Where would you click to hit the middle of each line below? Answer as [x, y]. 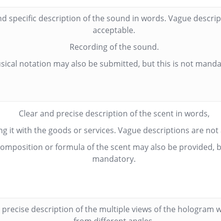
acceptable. [114, 30]
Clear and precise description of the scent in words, [114, 113]
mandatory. [114, 159]
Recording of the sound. [114, 47]
